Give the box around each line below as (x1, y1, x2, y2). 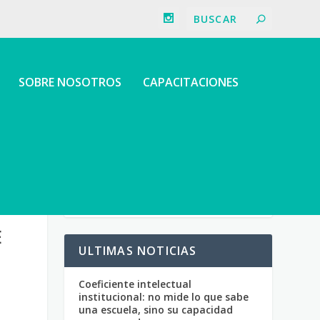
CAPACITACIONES (143, 74, 239, 90)
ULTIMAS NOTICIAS (79, 242, 197, 259)
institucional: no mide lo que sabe (79, 289, 249, 304)
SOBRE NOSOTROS (19, 74, 122, 90)
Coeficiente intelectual (79, 276, 192, 291)
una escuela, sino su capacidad (79, 302, 234, 316)
